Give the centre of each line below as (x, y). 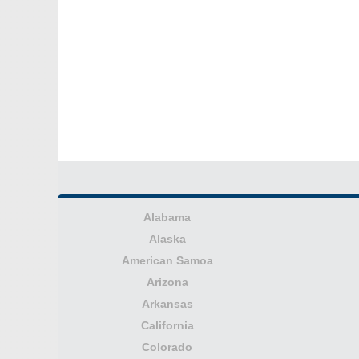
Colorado (167, 347)
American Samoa (167, 261)
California (167, 326)
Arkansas (167, 304)
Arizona (167, 282)
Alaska (167, 239)
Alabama (167, 218)
